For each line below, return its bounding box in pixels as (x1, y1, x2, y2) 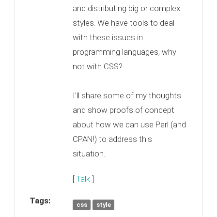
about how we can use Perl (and (73, 120, 186, 129)
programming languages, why (73, 47, 176, 57)
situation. (73, 149, 107, 158)
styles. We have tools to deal (73, 18, 174, 28)
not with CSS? (73, 62, 123, 71)
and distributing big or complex (73, 3, 180, 13)
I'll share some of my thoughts (73, 91, 181, 100)
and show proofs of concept (73, 105, 174, 115)
